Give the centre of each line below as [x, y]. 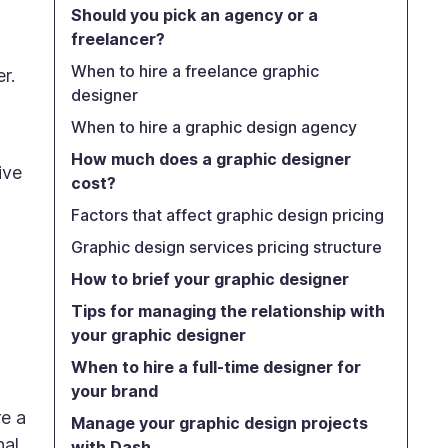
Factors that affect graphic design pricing [229, 215]
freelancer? [119, 39]
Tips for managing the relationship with [227, 311]
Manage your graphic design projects [219, 423]
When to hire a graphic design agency [213, 127]
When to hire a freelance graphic [194, 71]
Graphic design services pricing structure [226, 247]
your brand [114, 391]
